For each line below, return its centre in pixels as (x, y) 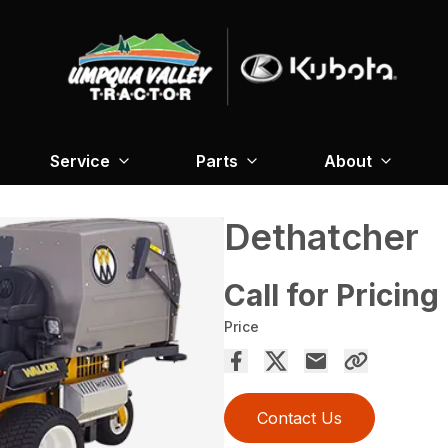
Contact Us (299, 418)
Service (80, 161)
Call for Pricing (331, 295)
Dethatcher (321, 237)
